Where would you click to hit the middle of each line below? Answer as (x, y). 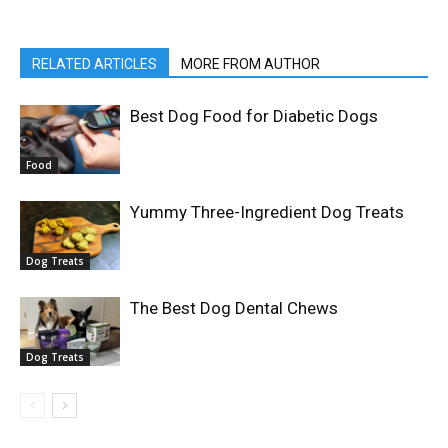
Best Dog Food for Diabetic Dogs (254, 115)
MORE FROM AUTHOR (250, 63)
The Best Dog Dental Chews (234, 307)
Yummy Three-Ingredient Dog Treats (267, 211)
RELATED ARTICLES (94, 63)
